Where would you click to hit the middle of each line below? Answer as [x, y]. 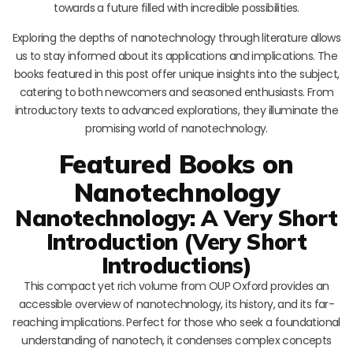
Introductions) [176, 265]
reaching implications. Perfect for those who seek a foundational [176, 322]
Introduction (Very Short [176, 241]
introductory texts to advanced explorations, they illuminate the [176, 110]
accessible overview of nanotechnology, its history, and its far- [176, 304]
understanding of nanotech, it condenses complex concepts [176, 340]
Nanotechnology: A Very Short [176, 217]
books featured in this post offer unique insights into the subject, [176, 74]
